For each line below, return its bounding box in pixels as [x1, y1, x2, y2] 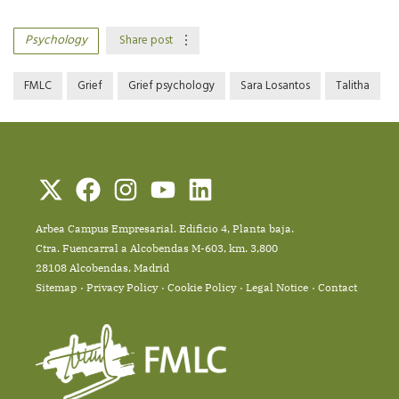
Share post [119, 30, 173, 50]
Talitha [336, 76, 370, 95]
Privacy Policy [86, 280, 158, 294]
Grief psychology [128, 76, 215, 95]
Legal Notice [246, 280, 308, 294]
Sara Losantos [240, 76, 310, 95]
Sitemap [36, 280, 77, 294]
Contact [318, 280, 357, 294]
